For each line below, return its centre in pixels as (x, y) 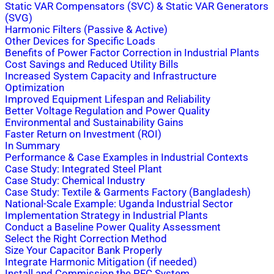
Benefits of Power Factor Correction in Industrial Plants (132, 53)
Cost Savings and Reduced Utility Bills (92, 65)
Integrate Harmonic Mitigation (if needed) (101, 262)
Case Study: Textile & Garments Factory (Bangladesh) (128, 193)
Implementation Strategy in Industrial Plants (106, 216)
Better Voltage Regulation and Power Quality (107, 111)
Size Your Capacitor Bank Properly (83, 251)
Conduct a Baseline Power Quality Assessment (113, 228)
